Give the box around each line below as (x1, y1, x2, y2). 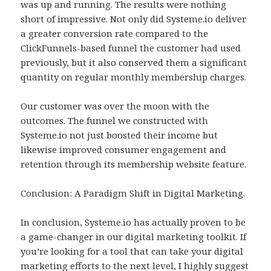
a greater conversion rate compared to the (21, 27, 209, 40)
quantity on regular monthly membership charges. (21, 71, 247, 83)
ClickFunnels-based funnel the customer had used (21, 42, 241, 54)
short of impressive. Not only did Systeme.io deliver (21, 13, 247, 25)
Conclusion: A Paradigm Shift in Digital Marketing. (21, 187, 246, 200)
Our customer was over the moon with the (21, 100, 210, 113)
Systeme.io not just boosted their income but (21, 129, 218, 142)
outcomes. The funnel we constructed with (21, 114, 209, 127)
